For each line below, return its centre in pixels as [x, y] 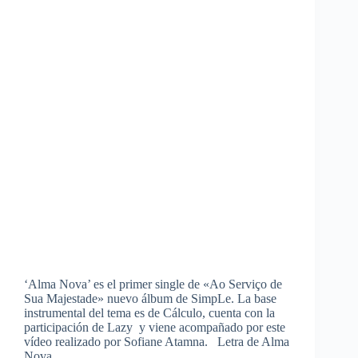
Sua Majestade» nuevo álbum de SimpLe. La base [152, 299]
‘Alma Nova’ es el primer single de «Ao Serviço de [153, 284]
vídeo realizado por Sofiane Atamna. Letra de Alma [157, 342]
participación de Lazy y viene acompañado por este [155, 328]
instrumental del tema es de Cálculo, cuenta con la [149, 313]
